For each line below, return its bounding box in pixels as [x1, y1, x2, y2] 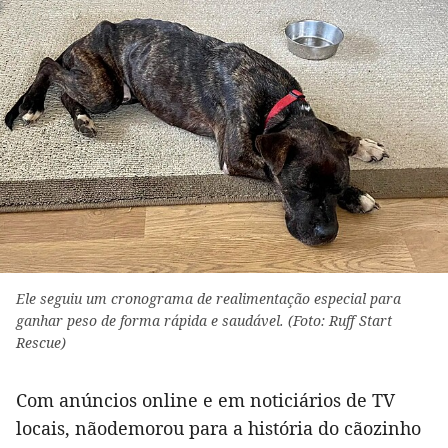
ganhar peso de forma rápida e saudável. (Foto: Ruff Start [16, 311, 392, 331]
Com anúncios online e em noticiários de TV [16, 388, 395, 413]
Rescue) [16, 333, 66, 353]
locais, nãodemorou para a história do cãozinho [16, 416, 421, 441]
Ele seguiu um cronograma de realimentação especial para [16, 289, 401, 309]
